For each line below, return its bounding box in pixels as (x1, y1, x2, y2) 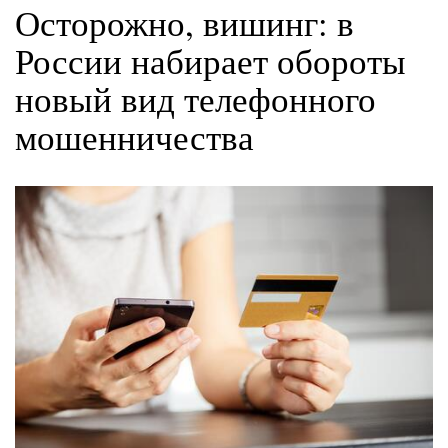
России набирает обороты (15, 36, 406, 84)
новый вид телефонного (15, 74, 376, 122)
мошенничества (15, 112, 254, 160)
